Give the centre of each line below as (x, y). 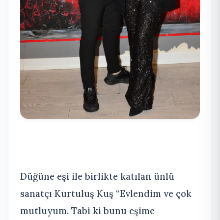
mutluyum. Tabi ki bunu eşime (87, 210)
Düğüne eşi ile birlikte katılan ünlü (97, 176)
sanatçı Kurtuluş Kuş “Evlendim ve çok (106, 193)
